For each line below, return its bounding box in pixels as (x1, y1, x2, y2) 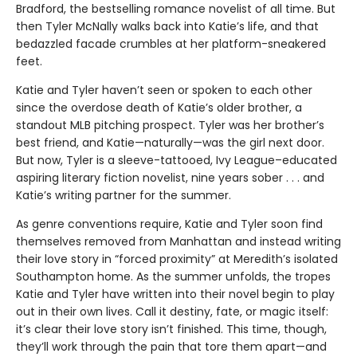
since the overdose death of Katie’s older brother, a (16, 99, 302, 116)
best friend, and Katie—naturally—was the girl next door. (16, 134, 324, 151)
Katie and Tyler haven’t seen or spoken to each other (16, 81, 312, 98)
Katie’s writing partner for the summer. (16, 186, 231, 203)
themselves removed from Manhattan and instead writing (16, 233, 341, 249)
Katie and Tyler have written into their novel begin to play (16, 285, 335, 302)
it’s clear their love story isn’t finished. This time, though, (16, 320, 327, 337)
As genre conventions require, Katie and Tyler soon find (16, 215, 323, 232)
